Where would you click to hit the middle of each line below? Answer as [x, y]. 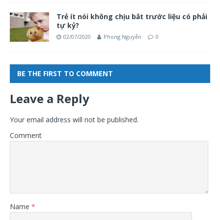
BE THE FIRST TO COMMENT [65, 73]
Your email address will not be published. [74, 119]
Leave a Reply [50, 98]
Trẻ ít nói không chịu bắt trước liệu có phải [132, 16]
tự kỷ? [68, 25]
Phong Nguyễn [123, 36]
